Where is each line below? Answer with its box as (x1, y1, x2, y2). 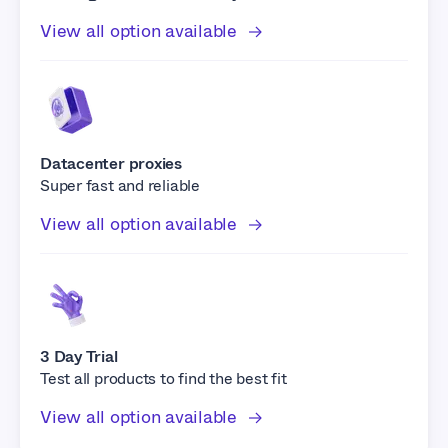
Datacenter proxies (40, 151, 183, 175)
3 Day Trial (40, 344, 118, 368)
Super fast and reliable (40, 173, 200, 197)
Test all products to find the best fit (40, 366, 287, 390)
